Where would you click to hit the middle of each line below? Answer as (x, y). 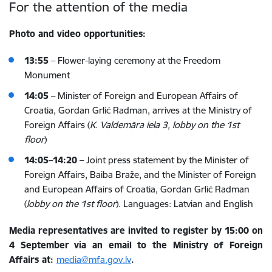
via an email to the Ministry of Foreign (169, 245)
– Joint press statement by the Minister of (163, 160)
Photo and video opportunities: (77, 33)
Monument (47, 75)
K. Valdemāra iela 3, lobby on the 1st (165, 124)
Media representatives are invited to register (110, 230)
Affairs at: (33, 259)
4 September (39, 245)
